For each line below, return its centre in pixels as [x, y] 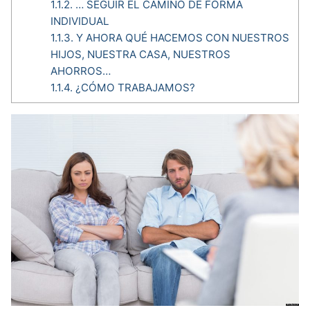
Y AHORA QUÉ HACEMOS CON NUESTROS [181, 37]
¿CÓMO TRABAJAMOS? [134, 87]
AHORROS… [82, 71]
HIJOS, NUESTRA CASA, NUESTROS [140, 54]
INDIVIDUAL [80, 21]
